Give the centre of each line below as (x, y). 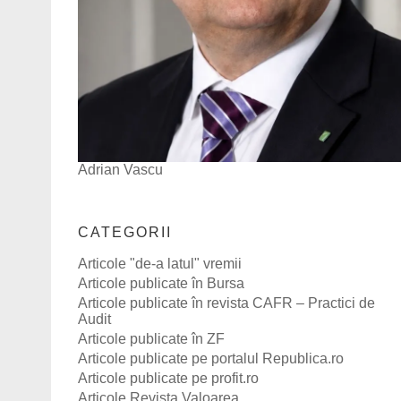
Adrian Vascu (120, 169)
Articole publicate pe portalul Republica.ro (211, 358)
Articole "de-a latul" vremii (160, 263)
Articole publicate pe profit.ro (168, 378)
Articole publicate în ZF (151, 338)
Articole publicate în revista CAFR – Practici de (226, 303)
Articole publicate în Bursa (161, 283)
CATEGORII (125, 232)
